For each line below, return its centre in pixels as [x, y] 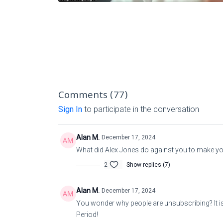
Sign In [70, 109]
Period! [87, 215]
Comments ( [86, 96]
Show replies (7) [148, 165]
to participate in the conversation [141, 109]
